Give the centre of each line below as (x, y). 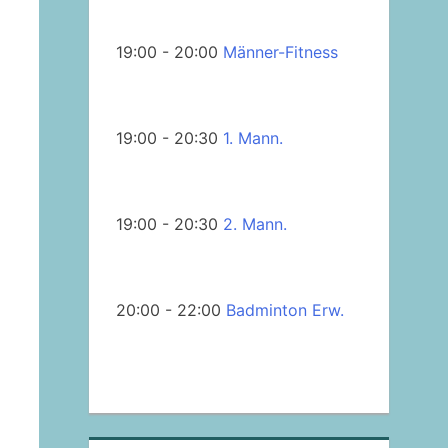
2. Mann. (254, 224)
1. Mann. (252, 138)
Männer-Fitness (280, 52)
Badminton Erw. (284, 310)
